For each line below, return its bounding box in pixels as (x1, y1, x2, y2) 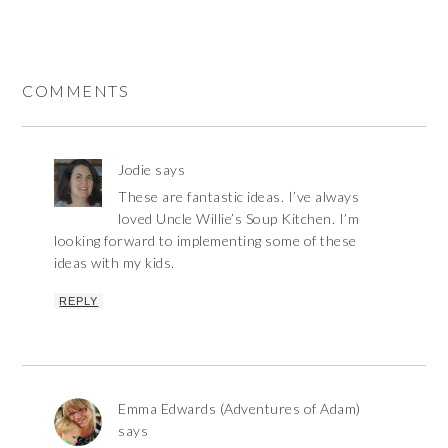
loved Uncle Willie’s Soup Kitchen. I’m (118, 209, 360, 227)
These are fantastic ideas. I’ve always (118, 187, 360, 205)
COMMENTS (22, 80, 130, 100)
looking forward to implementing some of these (54, 231, 357, 249)
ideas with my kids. (54, 253, 175, 271)
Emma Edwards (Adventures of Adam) (118, 399, 361, 417)
